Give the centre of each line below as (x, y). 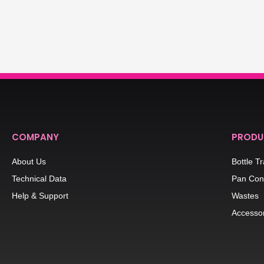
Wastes (245, 195)
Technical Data (39, 178)
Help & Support (40, 195)
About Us (29, 161)
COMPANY (35, 137)
